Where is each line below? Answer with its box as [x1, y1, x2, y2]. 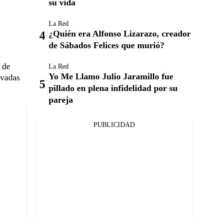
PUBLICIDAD [93, 121, 135, 128]
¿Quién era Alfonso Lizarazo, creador [49, 29, 191, 38]
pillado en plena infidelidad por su [49, 83, 178, 93]
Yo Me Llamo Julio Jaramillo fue [49, 72, 173, 81]
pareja [49, 95, 73, 105]
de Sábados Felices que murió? [49, 40, 164, 50]
